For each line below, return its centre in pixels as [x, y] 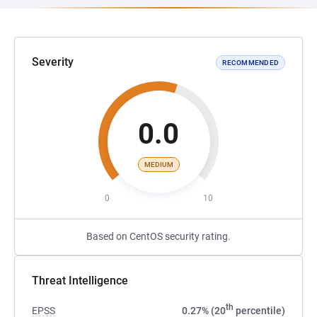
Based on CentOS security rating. [158, 236]
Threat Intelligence [80, 281]
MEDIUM [158, 164]
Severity [53, 62]
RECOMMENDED [250, 62]
